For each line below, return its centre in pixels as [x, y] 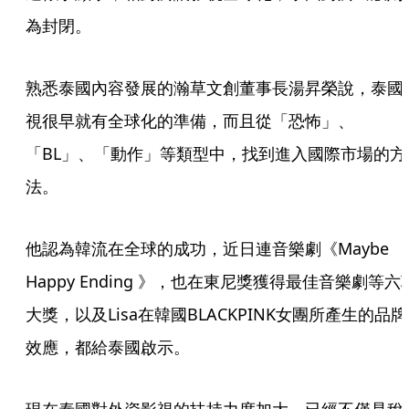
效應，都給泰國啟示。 [108, 347]
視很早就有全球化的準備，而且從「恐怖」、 [190, 121]
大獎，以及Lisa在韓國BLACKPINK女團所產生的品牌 [216, 314]
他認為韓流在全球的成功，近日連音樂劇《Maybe [207, 248]
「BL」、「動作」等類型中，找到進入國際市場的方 [216, 153]
